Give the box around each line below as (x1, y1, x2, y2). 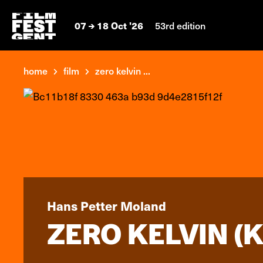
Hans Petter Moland (47, 197, 166, 214)
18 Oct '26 (95, 18, 146, 32)
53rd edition (155, 18, 205, 32)
